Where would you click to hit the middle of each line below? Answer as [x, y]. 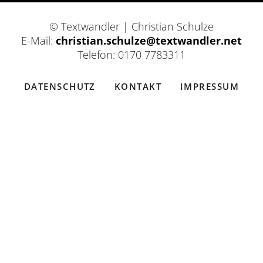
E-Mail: [38, 41]
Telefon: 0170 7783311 [131, 55]
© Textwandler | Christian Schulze [131, 27]
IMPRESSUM [209, 86]
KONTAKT [138, 86]
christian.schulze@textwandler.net [149, 41]
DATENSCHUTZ [60, 86]
